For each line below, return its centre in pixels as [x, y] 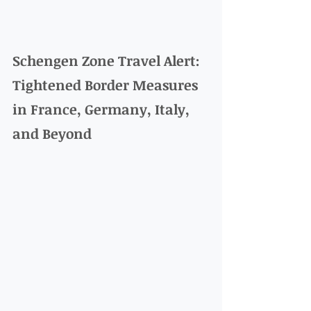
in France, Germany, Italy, [103, 109]
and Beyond [52, 134]
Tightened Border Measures [107, 85]
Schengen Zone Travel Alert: [108, 61]
